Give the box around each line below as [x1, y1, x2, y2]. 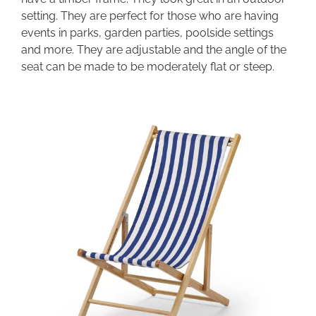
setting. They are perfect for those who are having [21, 8, 279, 23]
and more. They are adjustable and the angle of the [21, 42, 286, 56]
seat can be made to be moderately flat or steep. [21, 59, 274, 73]
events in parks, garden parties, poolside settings [21, 25, 274, 39]
